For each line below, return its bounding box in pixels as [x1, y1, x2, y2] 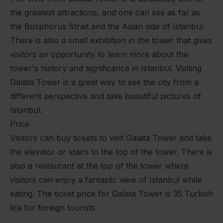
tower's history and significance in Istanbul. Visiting [10, 63, 202, 73]
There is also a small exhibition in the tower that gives [10, 35, 212, 45]
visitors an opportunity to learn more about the [10, 49, 188, 59]
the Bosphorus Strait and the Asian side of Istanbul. [10, 21, 205, 31]
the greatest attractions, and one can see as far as [10, 7, 200, 17]
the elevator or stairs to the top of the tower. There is [10, 146, 212, 157]
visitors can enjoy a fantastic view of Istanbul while [10, 174, 202, 185]
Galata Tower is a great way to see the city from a [10, 77, 199, 87]
